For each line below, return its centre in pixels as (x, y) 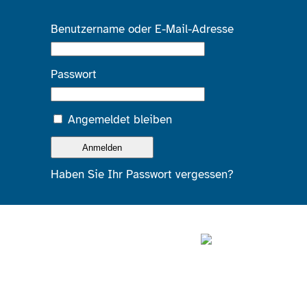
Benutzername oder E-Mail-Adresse (142, 29)
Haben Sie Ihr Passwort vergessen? (142, 175)
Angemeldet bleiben (120, 120)
